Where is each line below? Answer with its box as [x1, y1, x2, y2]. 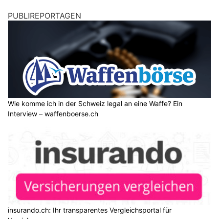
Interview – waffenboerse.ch [8, 109, 98, 118]
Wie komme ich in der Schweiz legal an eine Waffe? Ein [8, 99, 182, 108]
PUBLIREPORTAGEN [8, 11, 81, 21]
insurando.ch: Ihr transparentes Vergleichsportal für [8, 205, 172, 214]
